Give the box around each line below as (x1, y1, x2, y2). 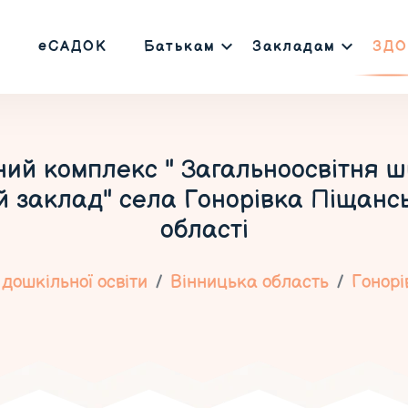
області (159, 215, 249, 245)
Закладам (251, 37, 336, 56)
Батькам (143, 37, 216, 56)
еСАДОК (37, 37, 107, 56)
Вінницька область (169, 271, 329, 293)
